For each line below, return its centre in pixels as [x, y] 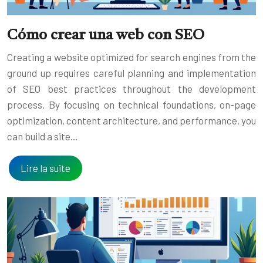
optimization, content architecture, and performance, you [131, 120]
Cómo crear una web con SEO [106, 35]
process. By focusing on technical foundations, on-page [131, 104]
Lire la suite [45, 168]
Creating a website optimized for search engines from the [131, 57]
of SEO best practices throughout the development [131, 88]
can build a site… [43, 136]
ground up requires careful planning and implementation [131, 73]
